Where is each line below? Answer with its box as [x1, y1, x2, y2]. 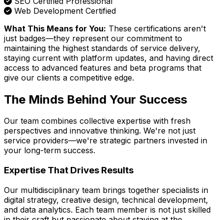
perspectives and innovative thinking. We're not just [4, 126, 195, 136]
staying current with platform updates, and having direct [4, 53, 213, 63]
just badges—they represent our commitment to [4, 33, 182, 43]
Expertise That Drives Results [4, 165, 134, 176]
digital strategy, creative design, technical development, [4, 194, 208, 205]
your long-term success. [4, 145, 95, 156]
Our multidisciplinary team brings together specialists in [4, 185, 208, 195]
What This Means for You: [4, 23, 106, 33]
